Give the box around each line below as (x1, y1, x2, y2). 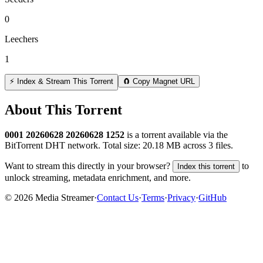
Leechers (5, 33, 38, 44)
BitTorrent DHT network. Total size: (5, 140, 143, 150)
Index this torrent (177, 161, 235, 171)
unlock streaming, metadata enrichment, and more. (5, 172, 191, 183)
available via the (166, 129, 228, 140)
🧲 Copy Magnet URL (123, 76, 195, 86)
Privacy (167, 192, 195, 203)
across (181, 140, 208, 150)
